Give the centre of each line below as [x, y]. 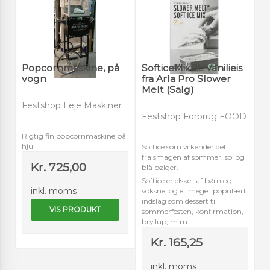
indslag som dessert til [179, 201]
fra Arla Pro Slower [186, 78]
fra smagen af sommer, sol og [193, 157]
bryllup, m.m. [165, 222]
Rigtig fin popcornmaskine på [74, 136]
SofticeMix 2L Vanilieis [192, 67]
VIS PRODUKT [75, 210]
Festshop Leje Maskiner [72, 106]
